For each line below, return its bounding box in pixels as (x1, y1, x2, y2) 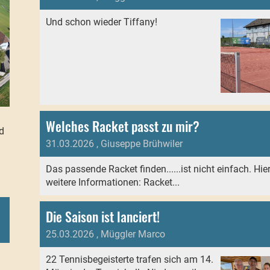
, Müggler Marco (93, 228, 165, 240)
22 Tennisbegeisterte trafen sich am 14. (45, 254, 213, 266)
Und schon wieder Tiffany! (45, 16, 157, 28)
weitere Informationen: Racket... (45, 177, 180, 189)
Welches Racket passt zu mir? (45, 116, 199, 136)
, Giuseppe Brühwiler (93, 138, 183, 150)
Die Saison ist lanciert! (45, 207, 160, 227)
